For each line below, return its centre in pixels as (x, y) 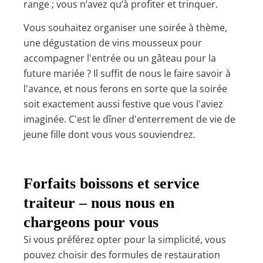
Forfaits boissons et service (112, 184)
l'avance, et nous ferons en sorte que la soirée (125, 88)
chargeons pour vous (91, 222)
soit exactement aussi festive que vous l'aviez (123, 104)
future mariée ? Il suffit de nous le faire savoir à (127, 73)
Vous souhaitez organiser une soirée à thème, (125, 27)
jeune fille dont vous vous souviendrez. (109, 134)
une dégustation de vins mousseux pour (113, 43)
